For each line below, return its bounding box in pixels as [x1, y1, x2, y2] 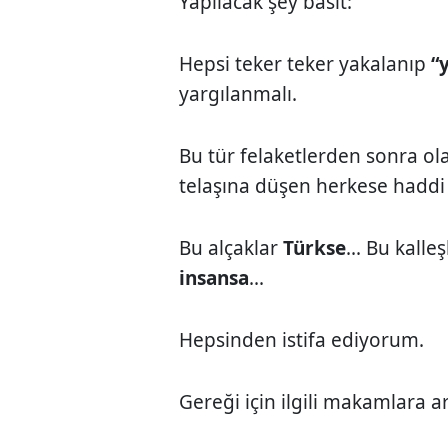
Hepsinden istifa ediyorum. [179, 326, 425, 353]
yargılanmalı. [179, 80, 298, 107]
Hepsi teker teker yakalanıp [179, 50, 432, 77]
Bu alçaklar [179, 234, 284, 261]
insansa [179, 264, 250, 291]
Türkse [283, 234, 347, 261]
